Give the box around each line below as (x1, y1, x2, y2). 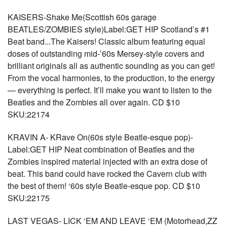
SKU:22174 (8, 108, 50, 120)
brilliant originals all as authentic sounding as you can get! (8, 60, 215, 71)
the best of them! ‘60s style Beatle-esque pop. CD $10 (8, 180, 200, 192)
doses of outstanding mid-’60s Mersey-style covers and (8, 48, 204, 59)
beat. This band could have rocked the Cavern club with (8, 168, 207, 179)
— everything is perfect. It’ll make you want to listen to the (8, 84, 212, 96)
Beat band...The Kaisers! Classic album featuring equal (8, 35, 205, 47)
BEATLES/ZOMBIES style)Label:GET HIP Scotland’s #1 (8, 23, 210, 35)
